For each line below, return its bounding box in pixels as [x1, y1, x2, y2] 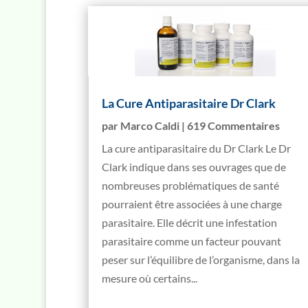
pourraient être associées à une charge [101, 197, 282, 210]
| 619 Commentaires [179, 118, 280, 132]
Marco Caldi [120, 118, 179, 132]
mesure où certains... [101, 271, 197, 285]
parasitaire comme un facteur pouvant [101, 234, 281, 247]
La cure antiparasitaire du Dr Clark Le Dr [101, 141, 291, 155]
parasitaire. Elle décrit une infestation [101, 215, 277, 229]
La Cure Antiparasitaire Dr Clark [101, 95, 276, 111]
